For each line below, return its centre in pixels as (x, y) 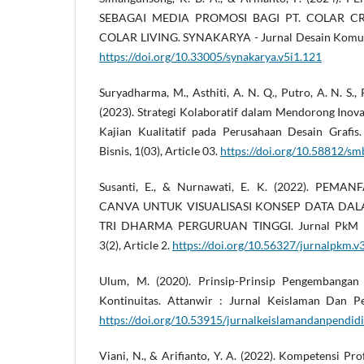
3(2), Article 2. (136, 245)
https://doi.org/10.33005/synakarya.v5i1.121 (210, 57)
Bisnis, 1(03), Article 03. (160, 151)
